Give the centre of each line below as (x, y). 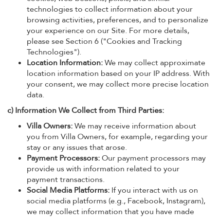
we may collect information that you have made (110, 212)
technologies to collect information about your (110, 9)
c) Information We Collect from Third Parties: (86, 110)
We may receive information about (134, 126)
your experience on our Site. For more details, (108, 31)
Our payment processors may (153, 158)
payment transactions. (66, 180)
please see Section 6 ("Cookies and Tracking (104, 41)
